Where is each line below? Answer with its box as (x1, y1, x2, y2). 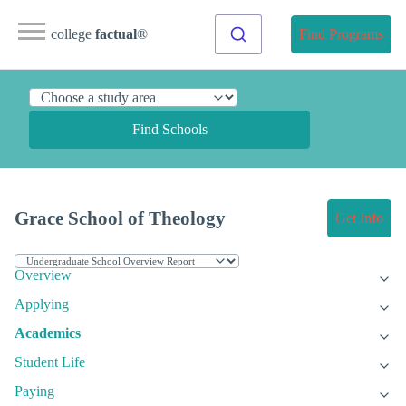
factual (95, 26, 137, 42)
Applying (14, 296, 69, 313)
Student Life (14, 354, 85, 371)
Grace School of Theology (14, 208, 226, 229)
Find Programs (299, 26, 383, 42)
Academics (14, 325, 81, 342)
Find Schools (131, 121, 208, 137)
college (51, 26, 95, 42)
